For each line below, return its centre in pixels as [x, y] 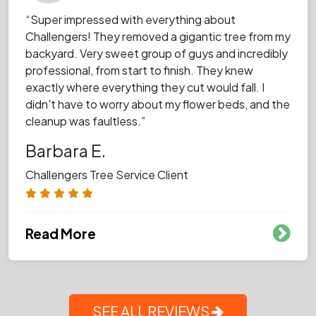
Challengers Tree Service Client [107, 174]
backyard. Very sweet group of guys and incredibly [157, 53]
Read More [61, 233]
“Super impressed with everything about [130, 19]
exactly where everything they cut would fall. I [145, 87]
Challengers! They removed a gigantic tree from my [158, 36]
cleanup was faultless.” [85, 121]
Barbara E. [66, 150]
